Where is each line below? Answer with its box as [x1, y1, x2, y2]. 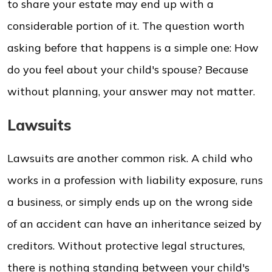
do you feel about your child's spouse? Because [7, 63, 248, 76]
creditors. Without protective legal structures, [7, 239, 245, 253]
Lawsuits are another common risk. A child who [7, 151, 253, 165]
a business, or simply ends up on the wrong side [7, 195, 253, 209]
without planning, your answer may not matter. [7, 84, 255, 98]
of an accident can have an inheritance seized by [7, 217, 262, 231]
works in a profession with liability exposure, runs [7, 173, 263, 187]
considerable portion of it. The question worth [7, 19, 245, 33]
